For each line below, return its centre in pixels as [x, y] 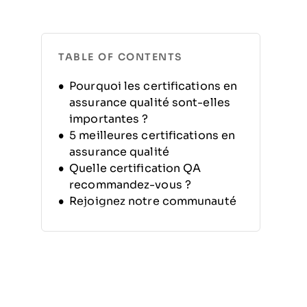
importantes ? [109, 119]
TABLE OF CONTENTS [120, 57]
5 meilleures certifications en [152, 135]
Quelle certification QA [135, 168]
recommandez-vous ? [130, 185]
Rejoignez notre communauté [153, 201]
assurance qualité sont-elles [150, 102]
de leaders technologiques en [154, 218]
